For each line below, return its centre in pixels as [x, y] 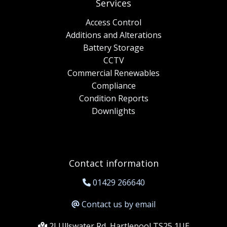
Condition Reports [113, 99]
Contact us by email [119, 204]
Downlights [113, 111]
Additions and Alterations [113, 35]
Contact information [113, 163]
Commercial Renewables [113, 73]
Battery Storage [113, 48]
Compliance [113, 86]
